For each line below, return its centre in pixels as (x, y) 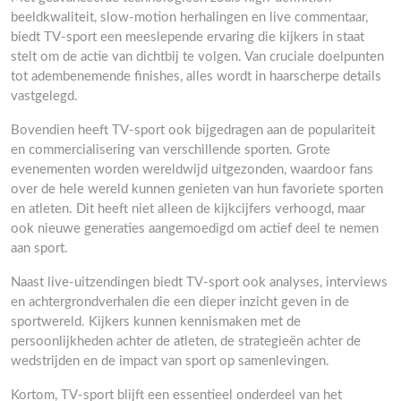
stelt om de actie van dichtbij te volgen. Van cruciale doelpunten (197, 57)
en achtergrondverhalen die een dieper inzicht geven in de (180, 302)
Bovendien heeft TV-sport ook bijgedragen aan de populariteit (193, 130)
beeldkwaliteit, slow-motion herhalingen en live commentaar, (189, 17)
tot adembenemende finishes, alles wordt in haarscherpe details (196, 77)
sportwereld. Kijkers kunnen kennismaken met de (156, 322)
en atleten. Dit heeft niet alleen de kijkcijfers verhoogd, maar (188, 209)
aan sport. (39, 248)
